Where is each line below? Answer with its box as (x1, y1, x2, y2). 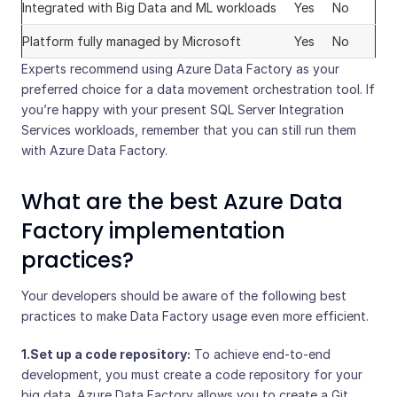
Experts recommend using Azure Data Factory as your (21, 61, 339, 77)
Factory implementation (21, 216, 285, 246)
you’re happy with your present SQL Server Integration (21, 102, 344, 118)
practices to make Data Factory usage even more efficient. (21, 308, 369, 324)
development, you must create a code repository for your (21, 367, 362, 383)
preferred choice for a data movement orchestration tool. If (21, 82, 375, 97)
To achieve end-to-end (191, 346, 331, 362)
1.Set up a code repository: (21, 346, 191, 362)
